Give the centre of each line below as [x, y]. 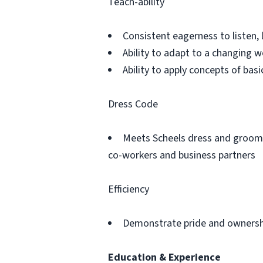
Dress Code [133, 104]
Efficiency [129, 189]
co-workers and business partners [182, 155]
